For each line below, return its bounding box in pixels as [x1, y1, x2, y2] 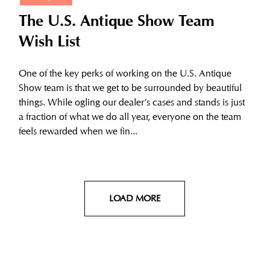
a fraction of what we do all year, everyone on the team [18, 111, 241, 123]
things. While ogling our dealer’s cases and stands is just [18, 96, 245, 108]
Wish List [18, 34, 81, 54]
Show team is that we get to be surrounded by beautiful [18, 82, 242, 94]
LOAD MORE [109, 193, 161, 204]
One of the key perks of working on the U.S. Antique [18, 67, 231, 80]
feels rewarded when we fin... [18, 125, 137, 137]
